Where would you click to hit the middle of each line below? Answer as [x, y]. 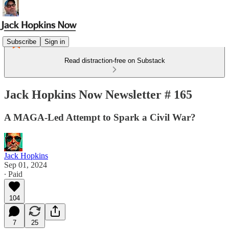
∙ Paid [13, 174]
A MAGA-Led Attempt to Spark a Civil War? [100, 117]
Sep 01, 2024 [26, 165]
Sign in [55, 41]
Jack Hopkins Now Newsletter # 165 [98, 94]
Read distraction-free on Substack [114, 61]
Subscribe [21, 41]
